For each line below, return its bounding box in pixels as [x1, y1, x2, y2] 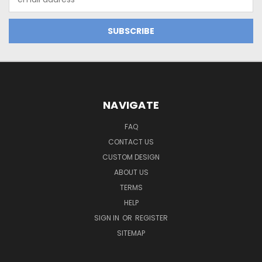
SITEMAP [117, 227, 145, 238]
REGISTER [135, 212, 168, 223]
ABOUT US [113, 167, 149, 177]
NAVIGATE [103, 97, 159, 112]
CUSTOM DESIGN [102, 151, 160, 162]
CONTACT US [108, 136, 154, 147]
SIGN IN [94, 212, 121, 223]
